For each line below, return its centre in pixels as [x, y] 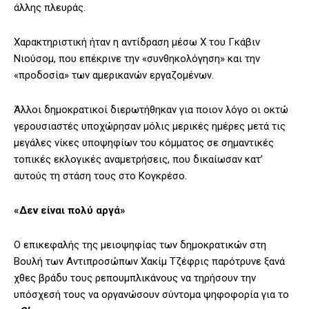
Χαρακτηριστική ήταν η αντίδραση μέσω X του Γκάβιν [137, 42]
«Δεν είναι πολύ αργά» [70, 211]
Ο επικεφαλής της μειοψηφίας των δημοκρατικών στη [140, 245]
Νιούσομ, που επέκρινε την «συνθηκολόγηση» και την [137, 59]
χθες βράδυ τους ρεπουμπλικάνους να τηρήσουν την [135, 278]
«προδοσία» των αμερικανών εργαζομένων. [114, 76]
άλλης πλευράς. [50, 8]
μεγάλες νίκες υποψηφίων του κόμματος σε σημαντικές [144, 143]
